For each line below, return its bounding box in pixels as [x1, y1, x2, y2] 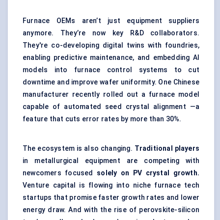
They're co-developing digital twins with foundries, [23, 41, 199, 50]
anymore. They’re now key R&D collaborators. [23, 29, 199, 37]
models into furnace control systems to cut [23, 66, 199, 74]
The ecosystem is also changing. [23, 144, 135, 153]
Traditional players [134, 144, 199, 153]
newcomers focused [23, 169, 97, 177]
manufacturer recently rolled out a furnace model [23, 90, 199, 99]
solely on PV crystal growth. [97, 169, 199, 177]
